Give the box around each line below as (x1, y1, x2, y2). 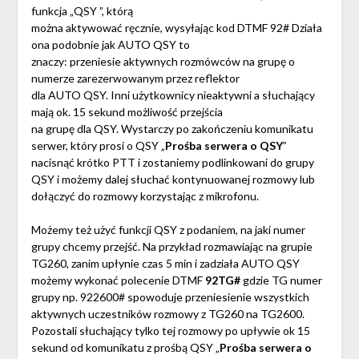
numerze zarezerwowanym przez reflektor (30, 71, 240, 86)
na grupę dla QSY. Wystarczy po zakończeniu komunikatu (30, 122, 313, 136)
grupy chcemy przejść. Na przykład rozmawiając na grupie (30, 240, 313, 254)
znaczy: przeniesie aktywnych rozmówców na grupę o (30, 54, 295, 69)
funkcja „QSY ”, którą (30, 4, 133, 18)
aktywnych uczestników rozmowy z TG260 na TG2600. (30, 307, 305, 321)
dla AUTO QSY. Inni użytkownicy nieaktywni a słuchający (30, 88, 315, 103)
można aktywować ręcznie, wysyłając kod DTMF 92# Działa (30, 21, 322, 35)
